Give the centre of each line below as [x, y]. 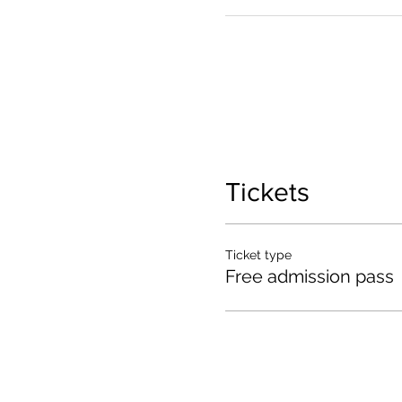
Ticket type [258, 255]
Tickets [267, 192]
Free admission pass [309, 276]
